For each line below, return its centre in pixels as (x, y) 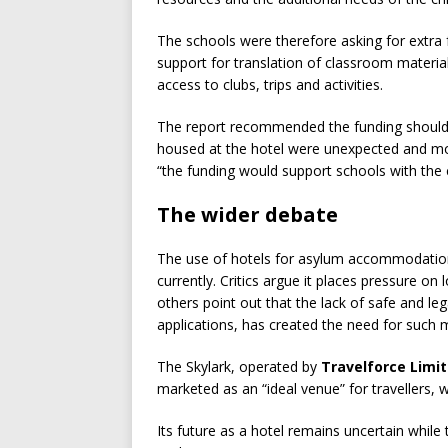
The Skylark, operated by (239, 366)
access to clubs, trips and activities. (270, 84)
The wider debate (247, 214)
